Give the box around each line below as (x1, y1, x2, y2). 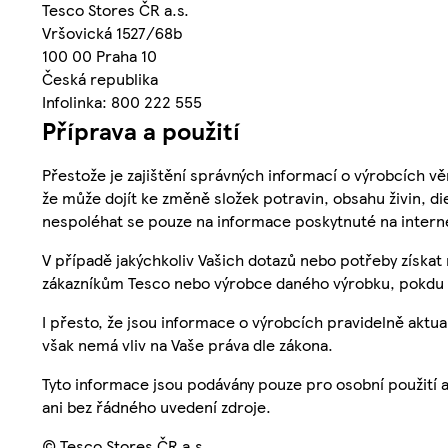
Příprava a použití (42, 113, 240, 148)
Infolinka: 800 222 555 (42, 90, 202, 114)
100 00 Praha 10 (42, 44, 157, 68)
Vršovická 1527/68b (42, 21, 182, 45)
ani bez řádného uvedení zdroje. (42, 395, 271, 419)
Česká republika (42, 67, 158, 91)
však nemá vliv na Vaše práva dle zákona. (42, 333, 333, 357)
